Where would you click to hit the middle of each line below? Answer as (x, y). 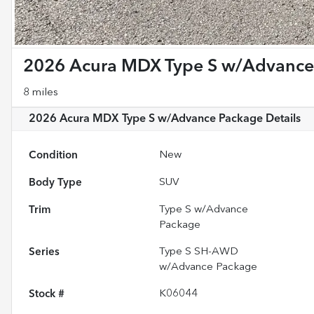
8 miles (41, 93)
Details (282, 119)
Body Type (55, 183)
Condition (53, 155)
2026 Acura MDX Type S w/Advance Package (146, 119)
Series (44, 252)
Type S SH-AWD (199, 252)
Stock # (47, 294)
